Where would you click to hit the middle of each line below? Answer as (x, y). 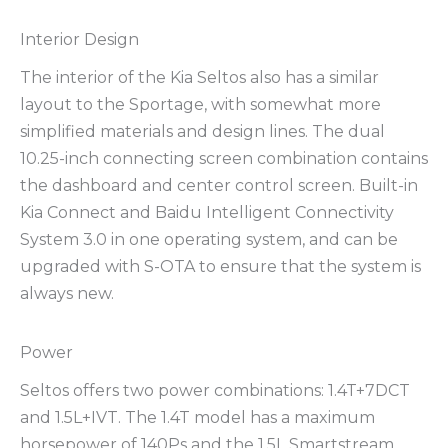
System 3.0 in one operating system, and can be (209, 239)
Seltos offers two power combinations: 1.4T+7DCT (215, 391)
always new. (67, 293)
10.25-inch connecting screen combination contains (224, 158)
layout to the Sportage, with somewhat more (200, 104)
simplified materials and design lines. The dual (202, 131)
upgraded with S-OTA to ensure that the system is (220, 266)
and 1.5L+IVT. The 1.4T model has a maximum (197, 418)
